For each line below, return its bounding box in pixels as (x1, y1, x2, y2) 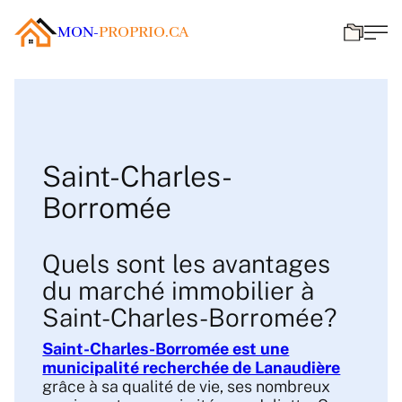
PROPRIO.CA (99, 22, 189, 43)
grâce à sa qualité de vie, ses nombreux (42, 377, 331, 397)
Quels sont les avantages (42, 248, 331, 278)
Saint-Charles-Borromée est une (42, 339, 290, 359)
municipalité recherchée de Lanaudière (42, 358, 341, 378)
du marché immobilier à (42, 275, 315, 305)
